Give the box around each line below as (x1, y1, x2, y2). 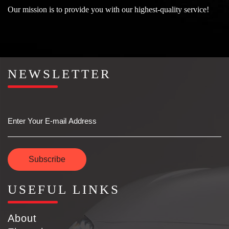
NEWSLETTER (8, 66, 111, 81)
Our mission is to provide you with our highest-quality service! (8, 5, 209, 14)
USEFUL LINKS (8, 182, 120, 196)
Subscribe (29, 154, 65, 164)
